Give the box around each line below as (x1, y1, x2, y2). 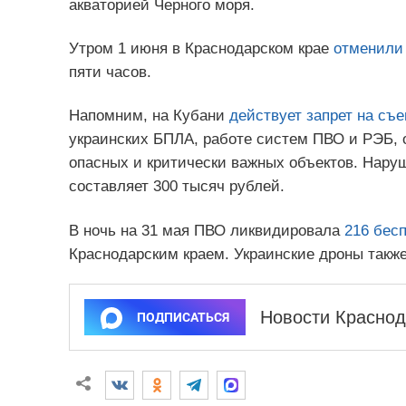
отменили (333, 40, 403, 58)
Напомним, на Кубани (68, 107, 229, 125)
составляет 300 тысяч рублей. (68, 178, 285, 196)
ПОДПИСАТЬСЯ (136, 309, 229, 324)
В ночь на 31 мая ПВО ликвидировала (68, 221, 344, 239)
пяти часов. (68, 63, 151, 82)
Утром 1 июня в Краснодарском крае (68, 40, 333, 58)
